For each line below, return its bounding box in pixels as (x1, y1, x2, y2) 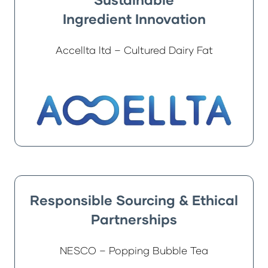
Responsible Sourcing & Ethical (30, 191, 238, 209)
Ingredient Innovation (62, 10, 206, 27)
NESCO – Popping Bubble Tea (60, 244, 208, 257)
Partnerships (91, 211, 177, 228)
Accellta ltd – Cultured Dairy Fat (55, 43, 213, 56)
